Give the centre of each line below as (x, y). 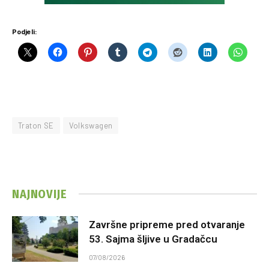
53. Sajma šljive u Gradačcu (153, 239)
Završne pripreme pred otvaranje (167, 224)
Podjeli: (25, 31)
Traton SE (36, 125)
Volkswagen (91, 125)
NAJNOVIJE (40, 194)
